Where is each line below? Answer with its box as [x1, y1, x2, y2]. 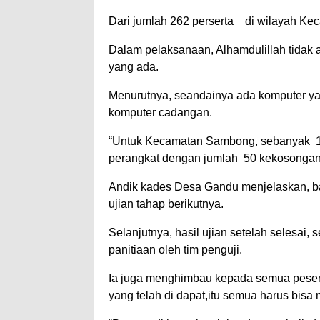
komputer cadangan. [109, 106, 212, 119]
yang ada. [109, 61, 159, 74]
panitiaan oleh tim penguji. [109, 244, 242, 256]
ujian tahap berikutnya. [109, 198, 224, 211]
